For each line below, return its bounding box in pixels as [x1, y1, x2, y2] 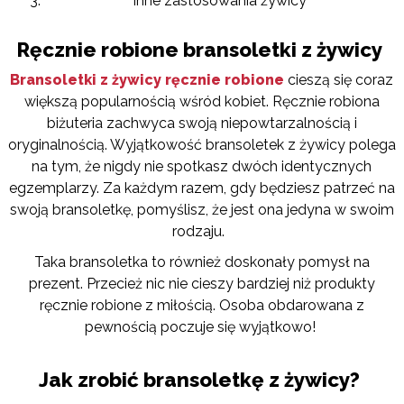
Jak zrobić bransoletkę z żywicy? [39, 367, 361, 391]
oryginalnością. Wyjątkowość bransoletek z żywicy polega [7, 136, 396, 154]
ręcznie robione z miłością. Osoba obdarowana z [39, 297, 364, 315]
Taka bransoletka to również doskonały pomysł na [33, 253, 370, 271]
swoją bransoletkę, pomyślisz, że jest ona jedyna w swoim [9, 201, 394, 219]
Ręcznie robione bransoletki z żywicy [16, 38, 383, 62]
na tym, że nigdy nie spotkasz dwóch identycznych [32, 158, 372, 176]
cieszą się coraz [288, 71, 394, 89]
